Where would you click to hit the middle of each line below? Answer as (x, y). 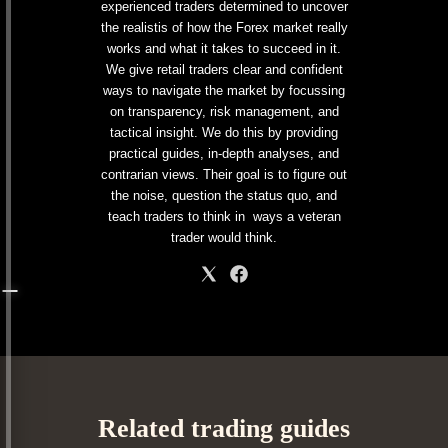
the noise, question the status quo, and (224, 195)
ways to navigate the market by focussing (224, 90)
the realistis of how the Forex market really (224, 27)
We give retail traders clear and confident (224, 69)
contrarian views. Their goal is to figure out (224, 174)
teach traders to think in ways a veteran (224, 216)
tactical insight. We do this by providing (224, 132)
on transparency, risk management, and (224, 111)
